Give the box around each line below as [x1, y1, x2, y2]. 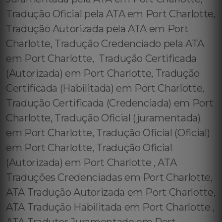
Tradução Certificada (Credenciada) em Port [6, 97, 214, 109]
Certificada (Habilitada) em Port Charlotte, [6, 82, 204, 94]
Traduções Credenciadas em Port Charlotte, [6, 171, 213, 183]
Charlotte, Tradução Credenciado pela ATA [6, 38, 204, 50]
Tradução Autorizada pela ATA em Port [6, 23, 189, 35]
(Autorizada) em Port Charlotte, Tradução [6, 67, 200, 79]
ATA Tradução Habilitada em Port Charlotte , [6, 201, 215, 213]
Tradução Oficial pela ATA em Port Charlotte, [6, 8, 216, 20]
